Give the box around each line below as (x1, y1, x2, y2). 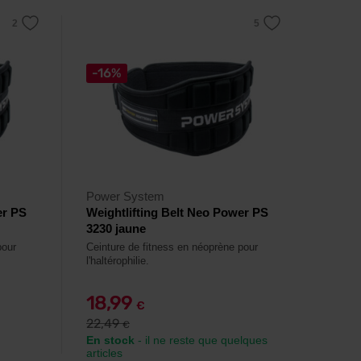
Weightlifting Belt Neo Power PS (86, 205, 268, 219)
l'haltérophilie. (86, 255, 149, 267)
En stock (86, 334, 135, 346)
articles (86, 346, 122, 359)
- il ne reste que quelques (135, 334, 268, 346)
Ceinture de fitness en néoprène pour (86, 241, 258, 253)
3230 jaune (86, 222, 146, 235)
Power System (86, 189, 164, 203)
